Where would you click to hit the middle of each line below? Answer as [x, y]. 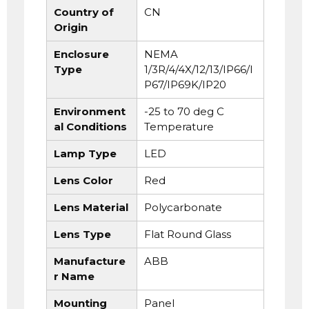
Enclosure [81, 54]
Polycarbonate [183, 208]
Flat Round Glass [187, 235]
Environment [90, 112]
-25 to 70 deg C [184, 112]
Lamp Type [85, 154]
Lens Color [83, 181]
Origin [71, 28]
